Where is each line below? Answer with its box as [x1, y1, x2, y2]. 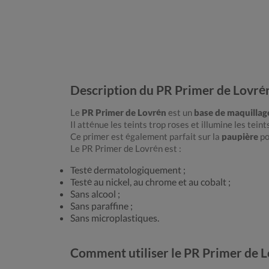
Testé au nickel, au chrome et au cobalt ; [70, 176, 231, 188]
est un [166, 107, 194, 118]
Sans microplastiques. [70, 212, 159, 224]
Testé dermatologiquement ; [70, 164, 186, 176]
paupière [222, 131, 258, 142]
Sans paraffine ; [70, 200, 133, 212]
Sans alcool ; [70, 188, 120, 200]
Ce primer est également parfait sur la [70, 131, 222, 142]
